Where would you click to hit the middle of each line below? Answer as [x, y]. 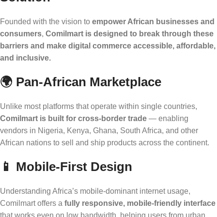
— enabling [168, 118]
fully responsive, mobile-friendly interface [140, 203]
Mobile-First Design [74, 166]
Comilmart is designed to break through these [130, 33]
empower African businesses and [153, 21]
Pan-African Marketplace [89, 82]
